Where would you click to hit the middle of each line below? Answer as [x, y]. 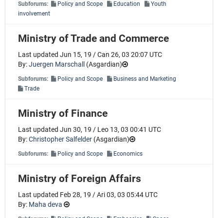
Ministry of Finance [63, 113]
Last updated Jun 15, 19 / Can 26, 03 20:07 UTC [90, 55]
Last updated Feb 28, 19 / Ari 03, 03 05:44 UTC [88, 195]
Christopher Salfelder [60, 139]
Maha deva [45, 205]
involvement [34, 13]
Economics [128, 154]
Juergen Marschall [57, 64]
